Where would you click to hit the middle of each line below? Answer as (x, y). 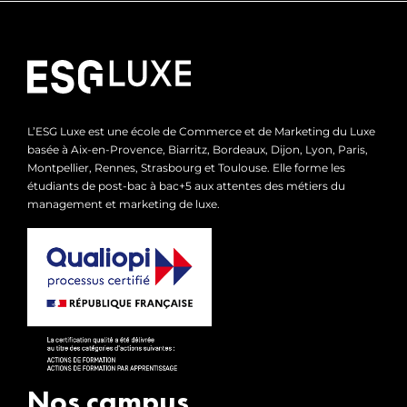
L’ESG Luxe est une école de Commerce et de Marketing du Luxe (201, 131)
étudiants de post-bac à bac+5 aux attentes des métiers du (186, 185)
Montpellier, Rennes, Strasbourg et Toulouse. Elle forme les (186, 167)
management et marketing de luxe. (124, 203)
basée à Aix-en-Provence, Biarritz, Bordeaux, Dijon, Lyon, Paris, (198, 149)
